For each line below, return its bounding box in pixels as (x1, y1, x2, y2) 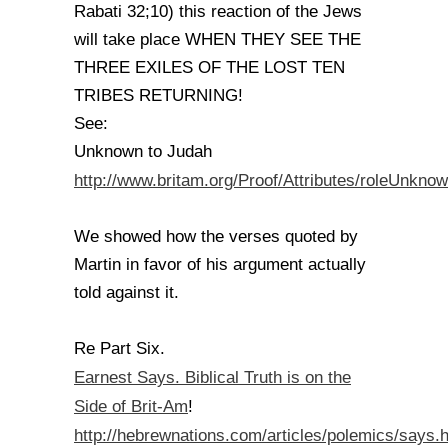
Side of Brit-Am (74, 396, 188, 416)
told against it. (74, 283, 179, 302)
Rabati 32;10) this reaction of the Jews (74, 2, 362, 21)
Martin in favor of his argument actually (74, 255, 366, 274)
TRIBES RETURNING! (74, 86, 243, 105)
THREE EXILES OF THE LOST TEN (74, 58, 345, 77)
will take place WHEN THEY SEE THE (74, 30, 361, 49)
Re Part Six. (74, 339, 165, 358)
